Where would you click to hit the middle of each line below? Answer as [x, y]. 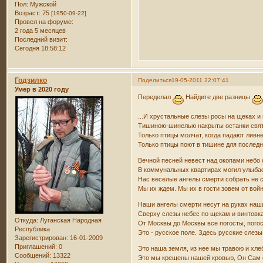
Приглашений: [36, 247]
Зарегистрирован [41, 238]
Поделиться [155, 80]
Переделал [156, 97]
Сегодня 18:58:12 [41, 48]
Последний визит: [41, 39]
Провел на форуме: [44, 21]
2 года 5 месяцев [41, 30]
